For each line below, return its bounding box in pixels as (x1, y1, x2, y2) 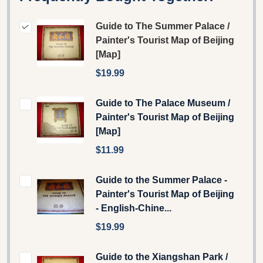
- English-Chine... (96, 203, 171, 213)
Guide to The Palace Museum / (96, 97, 230, 108)
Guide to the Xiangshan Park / (96, 251, 228, 262)
